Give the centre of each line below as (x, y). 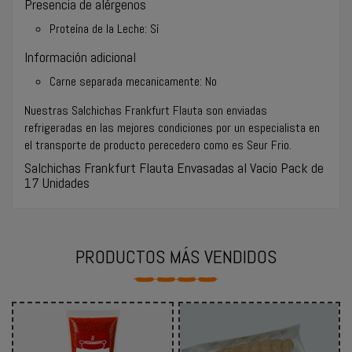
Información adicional (80, 57)
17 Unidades (57, 182)
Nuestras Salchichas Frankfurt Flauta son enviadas (146, 110)
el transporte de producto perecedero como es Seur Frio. (158, 145)
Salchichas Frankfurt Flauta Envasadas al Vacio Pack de (174, 167)
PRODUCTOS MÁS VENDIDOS (176, 256)
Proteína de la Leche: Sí (104, 28)
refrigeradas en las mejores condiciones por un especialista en (172, 127)
